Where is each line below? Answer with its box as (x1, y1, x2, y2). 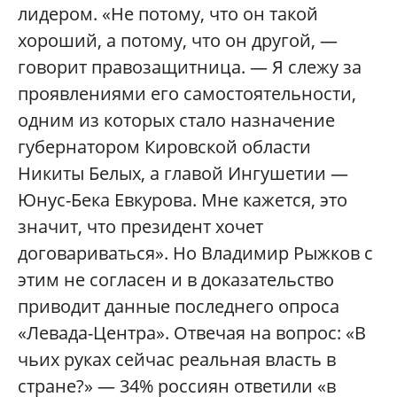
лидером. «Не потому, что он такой (18, 2, 318, 27)
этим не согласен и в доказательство (18, 268, 334, 292)
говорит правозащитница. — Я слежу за (18, 55, 362, 80)
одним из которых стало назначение (18, 108, 335, 133)
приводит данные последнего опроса (18, 294, 339, 319)
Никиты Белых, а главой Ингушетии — (18, 161, 348, 186)
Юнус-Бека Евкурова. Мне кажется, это (18, 188, 347, 213)
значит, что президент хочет (18, 214, 263, 239)
